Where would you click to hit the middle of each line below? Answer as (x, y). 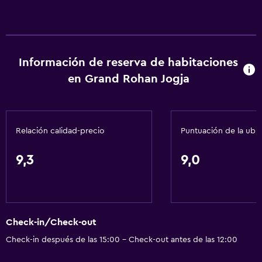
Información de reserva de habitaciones (129, 63)
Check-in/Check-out (51, 223)
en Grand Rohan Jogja (128, 79)
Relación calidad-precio (60, 131)
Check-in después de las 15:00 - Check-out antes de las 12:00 (122, 240)
